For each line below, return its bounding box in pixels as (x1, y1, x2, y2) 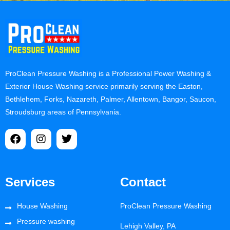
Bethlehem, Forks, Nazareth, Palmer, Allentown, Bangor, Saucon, (5, 95, 216, 104)
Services (5, 175, 55, 189)
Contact (120, 175, 166, 189)
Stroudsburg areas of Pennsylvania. (5, 108, 121, 117)
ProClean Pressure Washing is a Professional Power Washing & (5, 69, 211, 78)
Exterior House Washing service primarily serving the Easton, (5, 82, 203, 91)
